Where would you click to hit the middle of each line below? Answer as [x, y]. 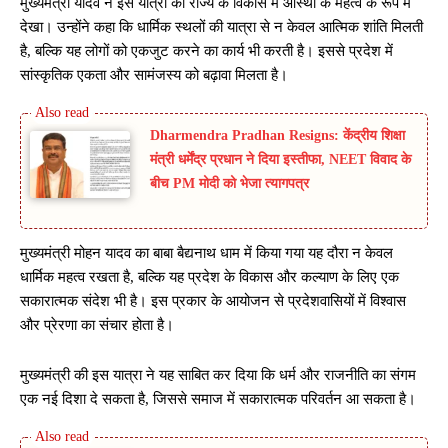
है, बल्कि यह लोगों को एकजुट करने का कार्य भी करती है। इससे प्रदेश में [206, 51]
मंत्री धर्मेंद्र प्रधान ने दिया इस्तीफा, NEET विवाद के [280, 160]
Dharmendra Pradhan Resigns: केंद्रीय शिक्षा [277, 136]
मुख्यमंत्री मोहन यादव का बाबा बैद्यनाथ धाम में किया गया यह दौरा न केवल [206, 253]
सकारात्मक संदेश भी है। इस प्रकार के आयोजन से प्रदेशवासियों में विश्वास [213, 301]
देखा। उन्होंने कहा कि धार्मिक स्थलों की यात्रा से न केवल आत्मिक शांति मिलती [221, 27]
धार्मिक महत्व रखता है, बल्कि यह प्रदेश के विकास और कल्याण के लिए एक [209, 277]
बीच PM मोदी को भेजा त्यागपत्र [229, 184]
